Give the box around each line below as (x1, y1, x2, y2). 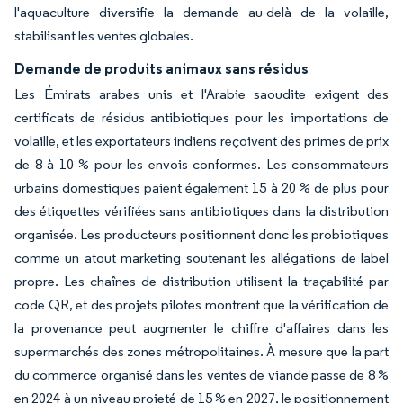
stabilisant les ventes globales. (14, 27, 193, 44)
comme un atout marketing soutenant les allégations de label (14, 249, 389, 266)
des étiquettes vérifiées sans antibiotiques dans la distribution (14, 202, 389, 219)
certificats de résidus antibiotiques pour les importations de (14, 109, 389, 126)
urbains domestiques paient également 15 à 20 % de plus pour (14, 179, 389, 196)
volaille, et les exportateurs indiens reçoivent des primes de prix (14, 132, 389, 149)
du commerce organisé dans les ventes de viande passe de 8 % (14, 366, 389, 383)
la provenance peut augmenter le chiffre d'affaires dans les (14, 319, 389, 336)
